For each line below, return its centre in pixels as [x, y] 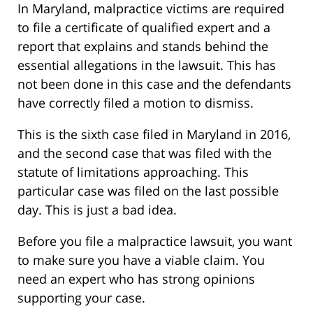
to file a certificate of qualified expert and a [144, 28]
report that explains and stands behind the [143, 46]
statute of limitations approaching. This [133, 172]
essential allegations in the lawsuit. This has [147, 65]
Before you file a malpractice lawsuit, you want [155, 241]
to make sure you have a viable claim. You [141, 260]
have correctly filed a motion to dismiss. [136, 103]
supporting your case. [81, 298]
